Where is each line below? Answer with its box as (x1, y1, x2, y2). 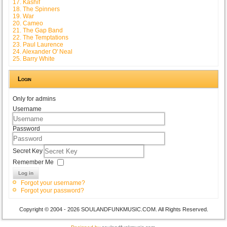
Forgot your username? (21, 179, 86, 186)
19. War (13, 12, 34, 20)
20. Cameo (13, 19, 44, 27)
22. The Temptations (13, 33, 69, 41)
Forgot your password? (21, 186, 85, 194)
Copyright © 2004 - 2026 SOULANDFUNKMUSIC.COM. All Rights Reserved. (19, 206, 208, 212)
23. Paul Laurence (13, 41, 64, 48)
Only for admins (13, 95, 56, 102)
